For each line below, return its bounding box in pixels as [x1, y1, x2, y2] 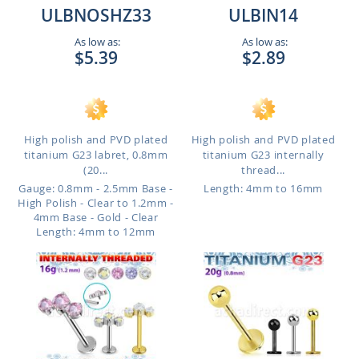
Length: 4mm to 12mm [36, 224, 155, 239]
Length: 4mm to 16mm [204, 181, 323, 196]
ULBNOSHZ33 [40, 4, 151, 26]
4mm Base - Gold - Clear [33, 210, 159, 224]
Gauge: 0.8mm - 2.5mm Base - [18, 181, 173, 196]
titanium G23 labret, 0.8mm [23, 147, 168, 162]
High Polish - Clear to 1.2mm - [18, 196, 174, 210]
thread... [240, 163, 286, 177]
